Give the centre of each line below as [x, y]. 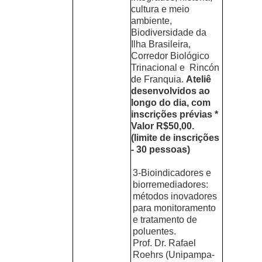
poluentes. [155, 231]
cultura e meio [160, 9]
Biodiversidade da [168, 32]
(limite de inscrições [175, 137]
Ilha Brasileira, [161, 44]
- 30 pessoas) [160, 149]
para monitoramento [175, 208]
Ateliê [198, 79]
